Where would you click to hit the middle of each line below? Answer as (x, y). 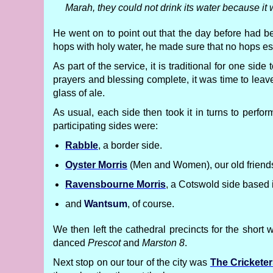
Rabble (82, 145)
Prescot (104, 243)
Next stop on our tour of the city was (132, 262)
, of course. (151, 204)
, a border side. (130, 145)
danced (70, 243)
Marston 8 (163, 243)
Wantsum (106, 204)
